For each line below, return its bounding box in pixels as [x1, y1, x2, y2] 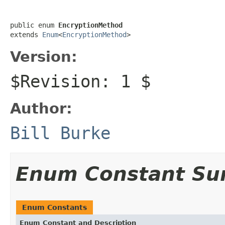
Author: [10, 99, 72, 117]
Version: [10, 48, 77, 65]
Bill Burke [10, 123, 110, 143]
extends [10, 30, 42, 39]
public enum [10, 21, 58, 29]
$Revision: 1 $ [10, 71, 151, 91]
